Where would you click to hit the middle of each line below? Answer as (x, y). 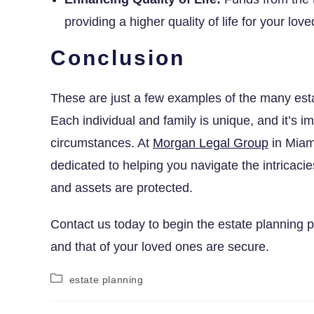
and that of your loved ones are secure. (160, 246)
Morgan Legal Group (211, 143)
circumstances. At (102, 143)
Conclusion (118, 57)
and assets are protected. (122, 187)
